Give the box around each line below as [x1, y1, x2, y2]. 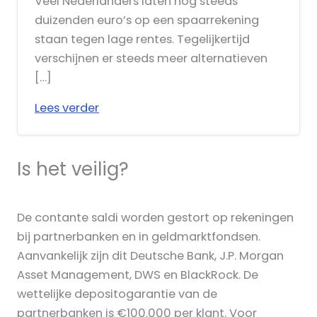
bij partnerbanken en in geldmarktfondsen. [17, 229, 260, 246]
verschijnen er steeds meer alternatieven [35, 50, 267, 67]
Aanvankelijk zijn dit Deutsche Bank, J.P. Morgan [17, 248, 284, 265]
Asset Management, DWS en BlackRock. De [17, 267, 258, 284]
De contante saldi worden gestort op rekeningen [17, 209, 294, 226]
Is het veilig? [17, 156, 129, 182]
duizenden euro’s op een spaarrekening [35, 11, 259, 28]
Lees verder [35, 99, 99, 116]
